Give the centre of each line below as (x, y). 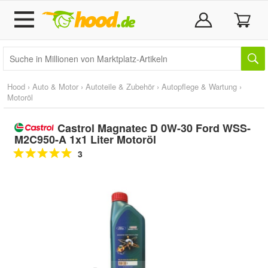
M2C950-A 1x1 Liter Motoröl (85, 139)
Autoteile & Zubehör (120, 86)
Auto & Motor (55, 86)
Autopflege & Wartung (199, 86)
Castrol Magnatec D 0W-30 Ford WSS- (154, 128)
